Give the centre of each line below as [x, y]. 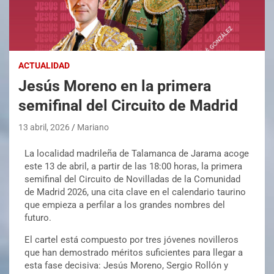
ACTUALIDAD [44, 65]
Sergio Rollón [194, 265]
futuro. [38, 217]
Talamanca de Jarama [176, 153]
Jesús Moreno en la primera [115, 86]
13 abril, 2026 [44, 127]
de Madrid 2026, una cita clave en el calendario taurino [135, 192]
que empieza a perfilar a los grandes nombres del [125, 205]
